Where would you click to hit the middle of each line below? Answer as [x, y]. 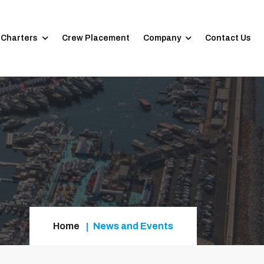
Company [162, 38]
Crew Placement [96, 38]
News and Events [133, 226]
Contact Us [228, 38]
